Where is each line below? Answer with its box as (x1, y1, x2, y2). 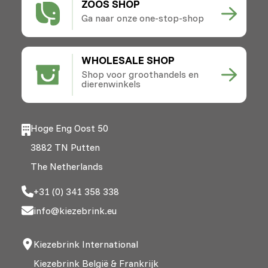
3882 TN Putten (31, 141, 100, 153)
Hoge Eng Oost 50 (31, 121, 108, 134)
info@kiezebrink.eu (33, 204, 117, 217)
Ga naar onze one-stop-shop (81, 11, 204, 24)
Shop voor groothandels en (81, 68, 199, 80)
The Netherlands (31, 160, 103, 172)
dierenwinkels (81, 77, 141, 90)
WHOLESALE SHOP (81, 53, 175, 67)
